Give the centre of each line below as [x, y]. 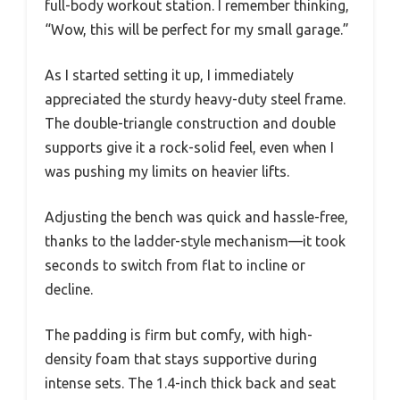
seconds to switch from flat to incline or [175, 265]
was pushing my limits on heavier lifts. [167, 171]
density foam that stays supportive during [181, 358]
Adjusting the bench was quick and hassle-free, [196, 217]
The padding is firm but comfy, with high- [179, 334]
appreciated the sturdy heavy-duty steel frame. [195, 99]
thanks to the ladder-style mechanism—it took [195, 241]
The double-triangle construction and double [190, 123]
